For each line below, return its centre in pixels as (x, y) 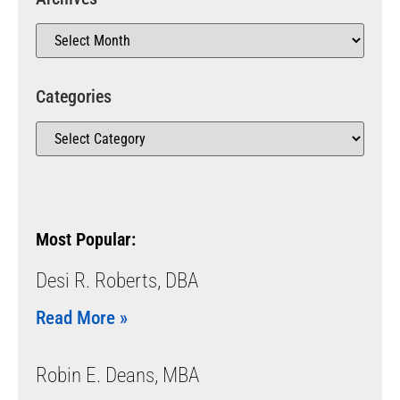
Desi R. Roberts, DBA (117, 280)
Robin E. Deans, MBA (117, 375)
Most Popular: (86, 239)
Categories (74, 96)
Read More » (82, 317)
